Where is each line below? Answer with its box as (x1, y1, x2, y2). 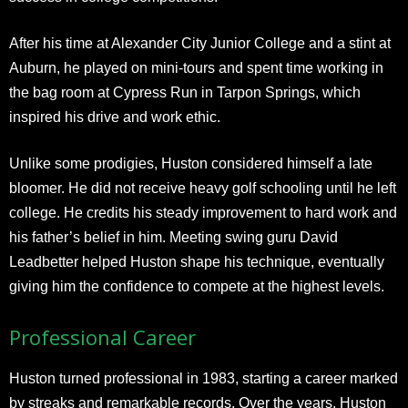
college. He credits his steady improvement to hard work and (9, 205, 397, 220)
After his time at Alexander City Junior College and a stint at (9, 36, 391, 51)
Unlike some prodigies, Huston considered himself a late (9, 156, 372, 171)
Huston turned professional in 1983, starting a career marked (9, 371, 398, 386)
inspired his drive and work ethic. (9, 109, 220, 125)
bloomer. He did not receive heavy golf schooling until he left (9, 180, 396, 196)
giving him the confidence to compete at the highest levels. (9, 279, 384, 294)
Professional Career (9, 323, 196, 351)
